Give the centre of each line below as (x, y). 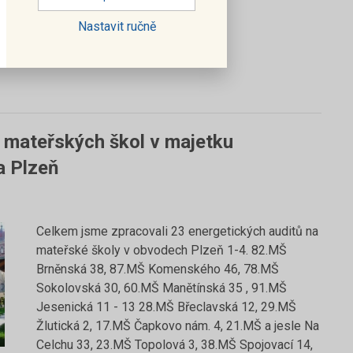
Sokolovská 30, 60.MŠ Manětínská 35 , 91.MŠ (162, 288)
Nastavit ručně (117, 26)
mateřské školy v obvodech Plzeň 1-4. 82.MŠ (162, 250)
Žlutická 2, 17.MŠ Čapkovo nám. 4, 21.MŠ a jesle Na (178, 326)
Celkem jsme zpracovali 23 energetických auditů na (177, 231)
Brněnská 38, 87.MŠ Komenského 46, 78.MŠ (158, 269)
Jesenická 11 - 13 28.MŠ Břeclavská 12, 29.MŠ (166, 307)
